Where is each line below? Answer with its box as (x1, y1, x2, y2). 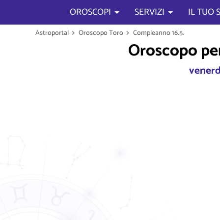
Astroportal (35, 27, 69, 38)
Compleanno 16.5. (133, 27, 184, 38)
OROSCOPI (70, 5, 111, 20)
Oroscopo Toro (79, 27, 123, 38)
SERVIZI (135, 5, 165, 20)
